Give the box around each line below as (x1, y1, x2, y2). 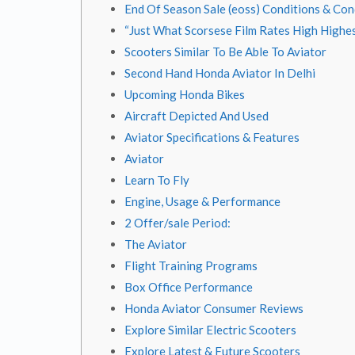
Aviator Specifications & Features (124, 130, 300, 144)
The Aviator (124, 237, 187, 251)
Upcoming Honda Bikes (124, 87, 245, 101)
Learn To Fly (124, 173, 189, 187)
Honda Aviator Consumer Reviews (124, 301, 303, 315)
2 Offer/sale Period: (124, 216, 231, 230)
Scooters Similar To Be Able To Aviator (124, 44, 326, 59)
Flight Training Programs (124, 258, 258, 273)
